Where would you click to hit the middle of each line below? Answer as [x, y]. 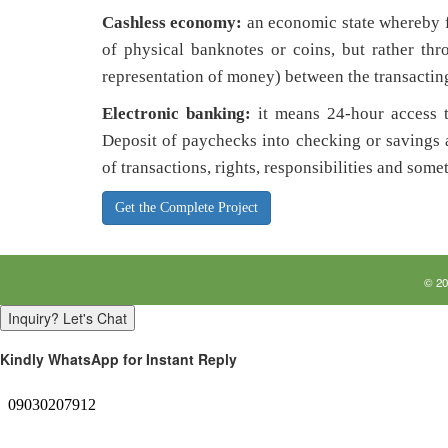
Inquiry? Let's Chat [67, 317]
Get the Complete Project [186, 207]
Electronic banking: [180, 113]
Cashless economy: [174, 22]
